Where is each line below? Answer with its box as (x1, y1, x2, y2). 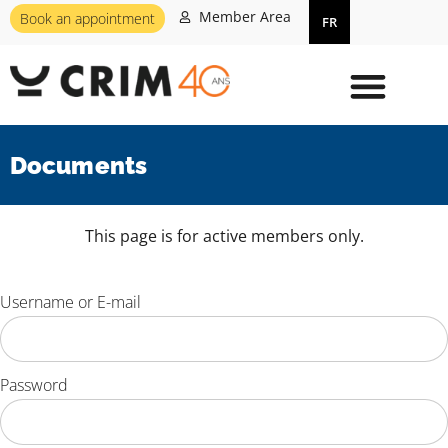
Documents (10, 150, 147, 180)
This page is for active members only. (84, 225, 364, 248)
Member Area (199, 7, 292, 26)
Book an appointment (20, 9, 156, 28)
